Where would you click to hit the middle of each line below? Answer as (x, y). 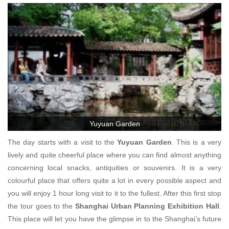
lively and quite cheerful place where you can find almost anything (114, 155)
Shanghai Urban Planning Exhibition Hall (147, 206)
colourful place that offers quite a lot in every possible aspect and (114, 180)
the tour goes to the (41, 206)
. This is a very (197, 142)
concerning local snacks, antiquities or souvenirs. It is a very (114, 167)
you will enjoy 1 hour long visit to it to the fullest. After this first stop (114, 193)
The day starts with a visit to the (63, 142)
